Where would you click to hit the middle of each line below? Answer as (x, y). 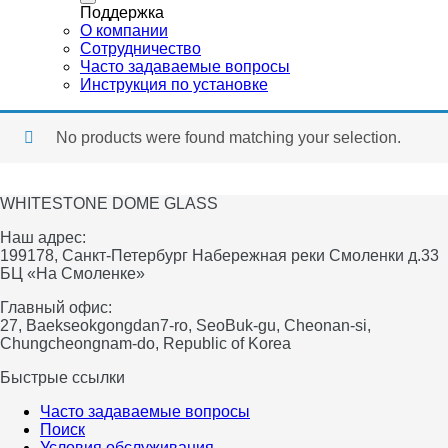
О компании (124, 31)
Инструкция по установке (174, 85)
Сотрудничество (140, 49)
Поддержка (122, 13)
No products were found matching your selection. (228, 138)
